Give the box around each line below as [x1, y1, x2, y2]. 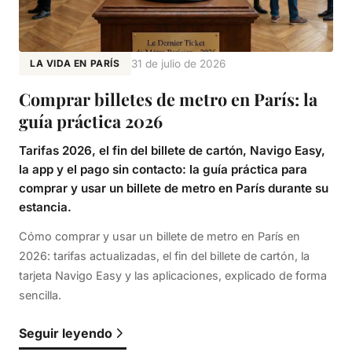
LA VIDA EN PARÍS [30, 57, 120, 70]
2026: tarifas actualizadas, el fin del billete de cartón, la [19, 249, 310, 263]
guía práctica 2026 [19, 110, 163, 133]
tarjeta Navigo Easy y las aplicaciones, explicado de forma [19, 269, 327, 283]
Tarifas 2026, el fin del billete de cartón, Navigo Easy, [19, 143, 325, 159]
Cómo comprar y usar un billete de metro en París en [19, 229, 300, 244]
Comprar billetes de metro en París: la [19, 88, 317, 111]
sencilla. [19, 288, 61, 302]
